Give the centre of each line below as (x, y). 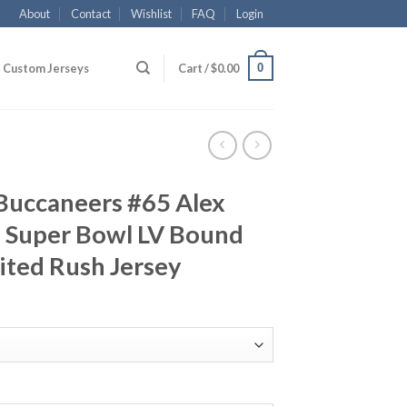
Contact (90, 14)
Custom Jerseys (46, 68)
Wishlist (152, 14)
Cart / (194, 68)
